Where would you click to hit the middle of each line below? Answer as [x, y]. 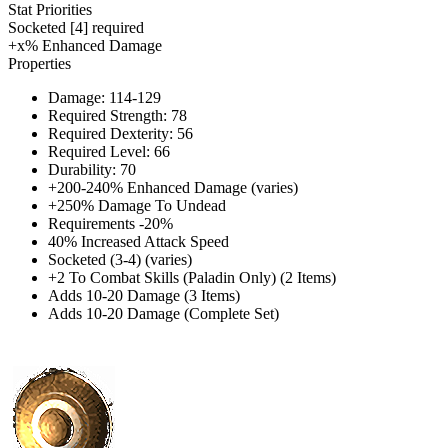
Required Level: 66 [109, 151]
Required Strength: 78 [117, 115]
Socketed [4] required [76, 27]
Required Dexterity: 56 [120, 133]
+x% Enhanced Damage [85, 45]
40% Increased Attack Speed [138, 241]
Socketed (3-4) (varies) [120, 259]
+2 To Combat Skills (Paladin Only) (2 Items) [192, 277]
